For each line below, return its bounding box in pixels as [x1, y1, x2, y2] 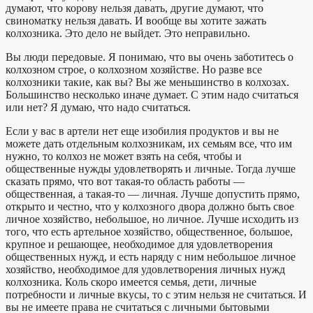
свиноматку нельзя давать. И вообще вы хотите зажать [6, 15, 266, 27]
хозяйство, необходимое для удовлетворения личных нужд [6, 263, 285, 276]
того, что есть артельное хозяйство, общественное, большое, [6, 226, 293, 238]
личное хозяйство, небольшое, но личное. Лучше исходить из [6, 213, 298, 226]
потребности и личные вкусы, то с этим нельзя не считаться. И [6, 289, 307, 301]
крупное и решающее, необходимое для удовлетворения [6, 238, 272, 251]
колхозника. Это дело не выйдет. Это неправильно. [6, 27, 250, 40]
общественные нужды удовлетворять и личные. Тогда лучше [6, 163, 296, 175]
